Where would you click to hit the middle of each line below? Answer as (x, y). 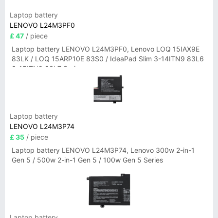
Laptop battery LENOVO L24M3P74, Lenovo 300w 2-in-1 (103, 150)
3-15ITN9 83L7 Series (47, 68)
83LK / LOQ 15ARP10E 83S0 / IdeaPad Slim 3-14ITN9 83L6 (108, 59)
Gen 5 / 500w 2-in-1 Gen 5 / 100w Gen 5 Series (87, 160)
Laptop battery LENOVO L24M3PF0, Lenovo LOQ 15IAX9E (106, 49)
